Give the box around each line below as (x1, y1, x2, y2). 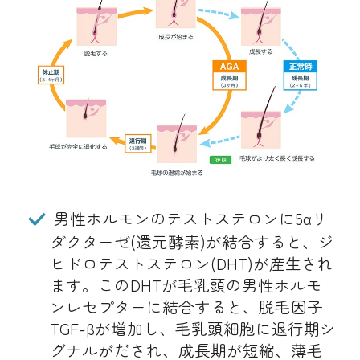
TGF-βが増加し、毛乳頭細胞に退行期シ (49, 317, 336, 341)
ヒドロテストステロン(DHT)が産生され (49, 252, 333, 276)
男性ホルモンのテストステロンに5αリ (50, 207, 328, 231)
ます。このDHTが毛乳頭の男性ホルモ (49, 273, 322, 297)
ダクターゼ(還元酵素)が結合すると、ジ (49, 230, 334, 254)
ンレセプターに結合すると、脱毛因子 (49, 295, 323, 319)
